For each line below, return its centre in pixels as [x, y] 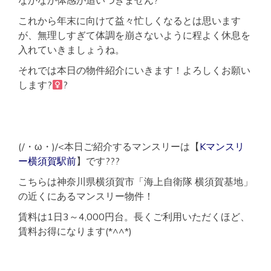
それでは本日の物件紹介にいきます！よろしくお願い [134, 70]
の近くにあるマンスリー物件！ [86, 196]
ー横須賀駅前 [47, 161]
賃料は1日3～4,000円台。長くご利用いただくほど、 [134, 217]
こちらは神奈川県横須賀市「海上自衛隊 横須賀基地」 [135, 182]
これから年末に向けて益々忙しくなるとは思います [129, 21]
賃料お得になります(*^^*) [75, 231]
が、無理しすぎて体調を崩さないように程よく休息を [134, 35]
